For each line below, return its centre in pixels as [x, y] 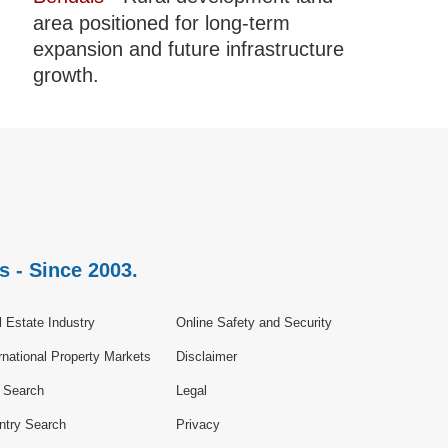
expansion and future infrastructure [188, 49]
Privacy [198, 425]
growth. [65, 75]
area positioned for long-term [161, 23]
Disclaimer [206, 357]
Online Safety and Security [254, 323]
